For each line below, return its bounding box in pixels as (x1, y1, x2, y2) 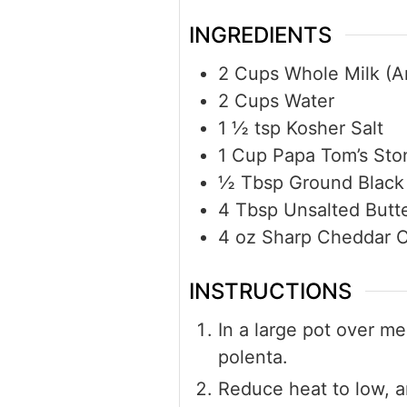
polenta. (218, 346, 288, 369)
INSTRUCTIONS (189, 278, 352, 305)
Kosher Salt (286, 117, 383, 140)
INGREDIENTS (189, 22, 332, 49)
